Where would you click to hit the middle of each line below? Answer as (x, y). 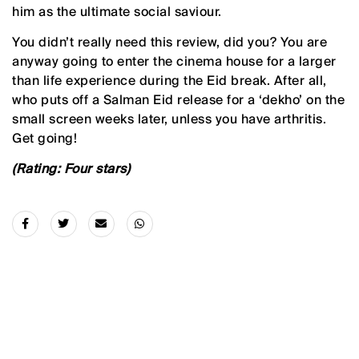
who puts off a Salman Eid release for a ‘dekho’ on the (178, 99)
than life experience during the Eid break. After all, (169, 80)
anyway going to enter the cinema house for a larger (174, 61)
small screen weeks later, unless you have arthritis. (169, 119)
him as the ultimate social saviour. (117, 11)
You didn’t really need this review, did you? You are (169, 42)
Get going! (44, 138)
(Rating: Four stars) (71, 168)
